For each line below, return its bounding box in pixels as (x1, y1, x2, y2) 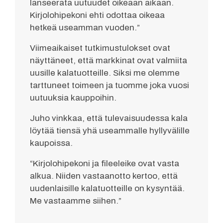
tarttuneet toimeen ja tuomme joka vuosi (30, 81, 189, 91)
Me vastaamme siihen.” (30, 196, 121, 206)
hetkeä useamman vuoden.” (30, 23, 140, 33)
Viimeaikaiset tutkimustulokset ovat (30, 43, 170, 53)
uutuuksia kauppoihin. (30, 93, 116, 103)
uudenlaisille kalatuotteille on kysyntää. (30, 184, 185, 194)
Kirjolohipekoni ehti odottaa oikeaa (30, 10, 165, 20)
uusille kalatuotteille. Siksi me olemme (30, 68, 180, 78)
